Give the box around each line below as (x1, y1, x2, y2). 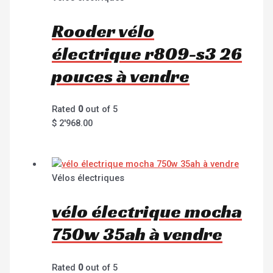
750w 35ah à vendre (52, 222, 223, 246)
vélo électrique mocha (52, 200, 243, 224)
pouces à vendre (52, 64, 190, 88)
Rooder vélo (52, 19, 155, 43)
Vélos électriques (52, 172, 125, 184)
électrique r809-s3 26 (52, 41, 243, 65)
